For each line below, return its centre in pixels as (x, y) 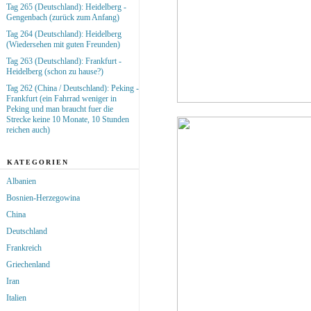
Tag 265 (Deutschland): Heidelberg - (66, 7)
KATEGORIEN (37, 162)
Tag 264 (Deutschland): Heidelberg (64, 34)
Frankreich (24, 247)
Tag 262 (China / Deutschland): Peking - (73, 88)
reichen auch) (28, 129)
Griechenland (28, 264)
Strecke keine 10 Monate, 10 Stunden (68, 119)
